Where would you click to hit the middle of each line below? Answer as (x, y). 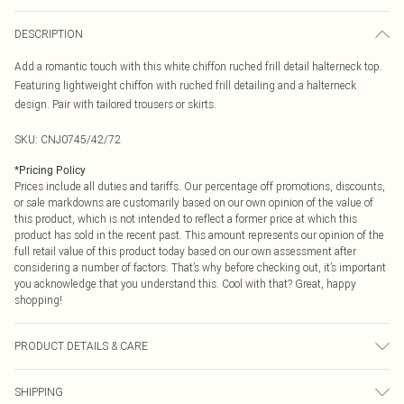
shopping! (38, 300)
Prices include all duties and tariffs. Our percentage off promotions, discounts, (200, 186)
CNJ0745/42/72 (81, 139)
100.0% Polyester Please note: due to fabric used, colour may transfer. (179, 378)
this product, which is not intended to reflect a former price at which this (186, 219)
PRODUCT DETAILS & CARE (81, 346)
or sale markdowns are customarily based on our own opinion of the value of (194, 202)
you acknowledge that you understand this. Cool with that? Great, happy (185, 284)
